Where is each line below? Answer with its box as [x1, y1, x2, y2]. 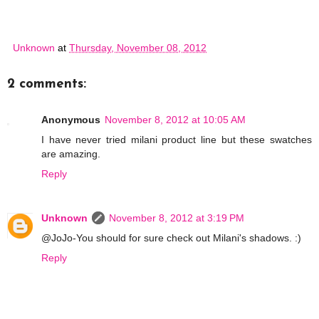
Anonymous [41, 114, 100, 126]
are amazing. [41, 148, 100, 160]
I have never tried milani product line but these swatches [41, 134, 312, 146]
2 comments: [7, 77, 86, 91]
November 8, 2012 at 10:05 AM [105, 114, 246, 126]
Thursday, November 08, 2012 [69, 41, 206, 53]
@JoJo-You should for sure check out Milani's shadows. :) [41, 232, 301, 244]
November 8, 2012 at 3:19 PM [109, 212, 244, 224]
